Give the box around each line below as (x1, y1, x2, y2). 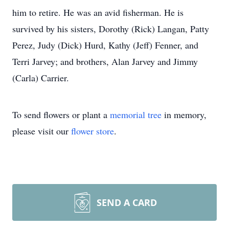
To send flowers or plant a (12, 108, 110, 121)
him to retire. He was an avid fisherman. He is (12, 6, 184, 18)
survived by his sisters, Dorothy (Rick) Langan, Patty (12, 22, 209, 35)
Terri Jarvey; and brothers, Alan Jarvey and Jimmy (12, 55, 198, 67)
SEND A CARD (97, 196, 157, 209)
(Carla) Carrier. (12, 72, 69, 84)
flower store (71, 125, 114, 137)
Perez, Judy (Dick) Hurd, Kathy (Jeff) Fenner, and (12, 39, 198, 51)
